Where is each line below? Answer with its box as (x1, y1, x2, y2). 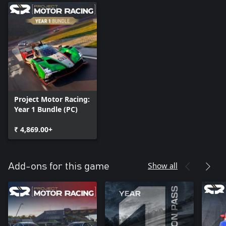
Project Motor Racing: (14, 94, 90, 104)
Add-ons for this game (8, 161, 109, 172)
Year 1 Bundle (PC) (14, 104, 78, 115)
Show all (148, 160, 178, 171)
